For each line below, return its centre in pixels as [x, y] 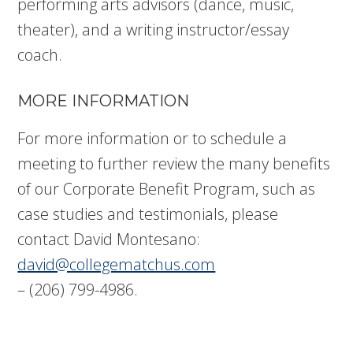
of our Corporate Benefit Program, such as [167, 189]
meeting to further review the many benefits [174, 163]
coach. [40, 55]
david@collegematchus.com [117, 264]
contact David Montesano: [109, 239]
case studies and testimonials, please [148, 214]
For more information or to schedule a [152, 138]
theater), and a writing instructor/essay [154, 30]
